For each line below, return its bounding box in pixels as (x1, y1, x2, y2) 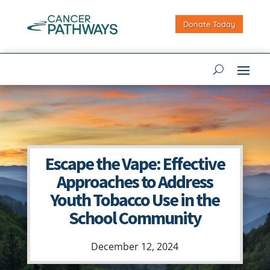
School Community (68, 206, 201, 230)
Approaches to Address (57, 170, 213, 193)
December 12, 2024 (91, 240, 179, 254)
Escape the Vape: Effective (45, 152, 225, 175)
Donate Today (183, 19, 236, 30)
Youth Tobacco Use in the (50, 188, 220, 212)
